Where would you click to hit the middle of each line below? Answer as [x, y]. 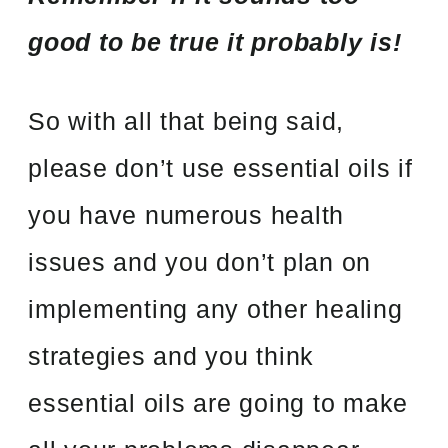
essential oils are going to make [218, 402]
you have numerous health [186, 214]
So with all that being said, [186, 120]
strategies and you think [171, 355]
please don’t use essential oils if [220, 167]
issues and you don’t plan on [200, 261]
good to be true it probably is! [215, 41]
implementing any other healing [215, 308]
